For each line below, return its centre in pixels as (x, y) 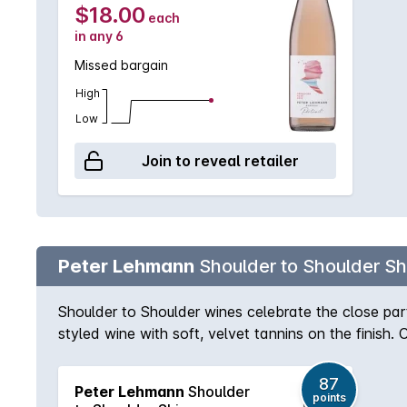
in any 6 (99, 36)
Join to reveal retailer (220, 161)
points (329, 397)
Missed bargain (121, 65)
